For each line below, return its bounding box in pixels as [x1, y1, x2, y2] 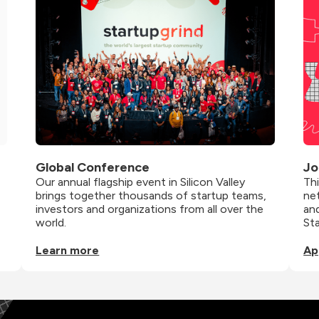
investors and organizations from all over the [36, 202, 264, 216]
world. [36, 216, 67, 230]
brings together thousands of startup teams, [36, 189, 267, 203]
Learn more [36, 244, 100, 258]
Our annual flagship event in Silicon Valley [36, 175, 246, 189]
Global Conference [36, 159, 150, 176]
